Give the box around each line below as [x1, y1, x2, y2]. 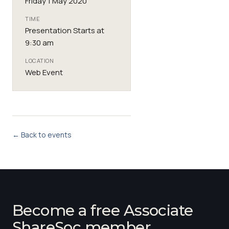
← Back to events [12, 130, 72, 140]
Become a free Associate [12, 201, 193, 219]
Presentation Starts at [25, 25, 104, 36]
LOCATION [25, 57, 54, 64]
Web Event [25, 67, 63, 78]
